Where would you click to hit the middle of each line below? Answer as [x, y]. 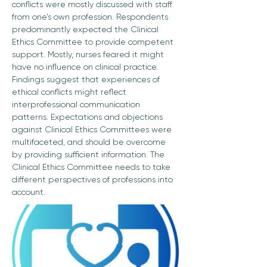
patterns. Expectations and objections [89, 117]
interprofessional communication [77, 104]
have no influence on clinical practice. [86, 67]
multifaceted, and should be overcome [90, 142]
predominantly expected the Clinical [86, 29]
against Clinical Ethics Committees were [93, 129]
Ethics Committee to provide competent [94, 42]
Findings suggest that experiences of [87, 79]
